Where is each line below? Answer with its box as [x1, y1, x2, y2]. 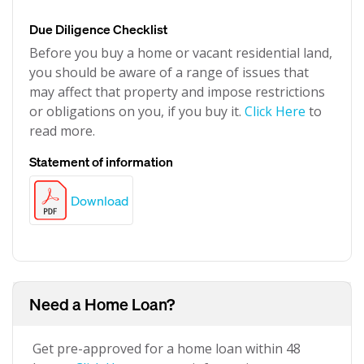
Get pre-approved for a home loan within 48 [32, 340, 301, 358]
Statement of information [29, 153, 173, 170]
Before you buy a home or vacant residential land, [29, 44, 332, 62]
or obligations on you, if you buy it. [29, 102, 245, 120]
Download [71, 191, 128, 209]
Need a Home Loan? [29, 293, 175, 315]
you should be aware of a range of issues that [29, 63, 309, 81]
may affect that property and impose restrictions [29, 83, 325, 101]
